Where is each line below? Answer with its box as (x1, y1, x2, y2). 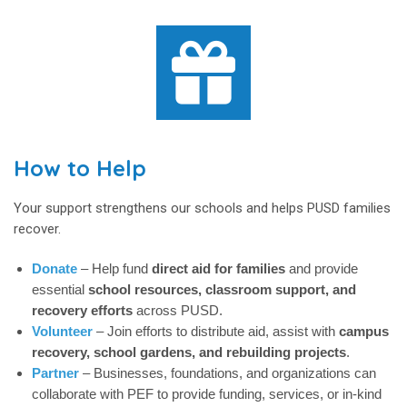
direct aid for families (152, 261, 285, 277)
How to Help (14, 154, 146, 183)
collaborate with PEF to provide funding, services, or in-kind (32, 386, 382, 402)
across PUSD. (133, 303, 223, 319)
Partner (32, 365, 79, 382)
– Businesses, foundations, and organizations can (79, 365, 376, 382)
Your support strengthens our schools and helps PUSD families (14, 200, 391, 217)
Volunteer (32, 323, 93, 340)
